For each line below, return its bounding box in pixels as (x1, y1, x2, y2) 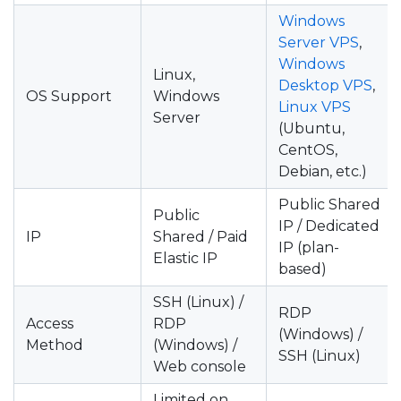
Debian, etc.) (278, 163, 367, 180)
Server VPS (278, 34, 359, 51)
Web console (153, 358, 246, 375)
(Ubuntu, (278, 120, 345, 137)
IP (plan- (278, 239, 339, 256)
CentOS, (278, 141, 337, 158)
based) (278, 260, 327, 277)
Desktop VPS (278, 77, 372, 94)
